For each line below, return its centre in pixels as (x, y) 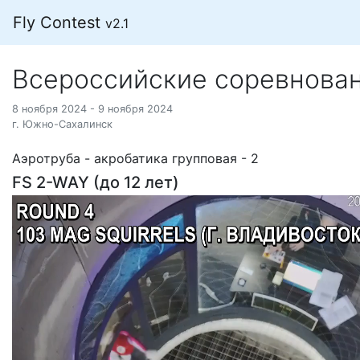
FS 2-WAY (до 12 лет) (96, 182)
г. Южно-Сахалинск (62, 124)
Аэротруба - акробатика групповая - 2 (135, 158)
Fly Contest (59, 22)
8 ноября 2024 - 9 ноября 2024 (92, 109)
